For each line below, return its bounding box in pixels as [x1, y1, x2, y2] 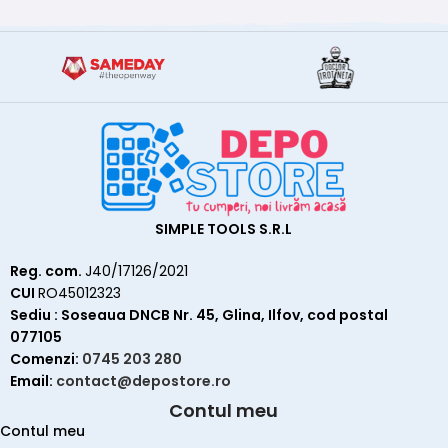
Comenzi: [10, 348, 82, 369]
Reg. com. [10, 260, 85, 281]
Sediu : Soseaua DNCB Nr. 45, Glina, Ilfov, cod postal [10, 304, 388, 325]
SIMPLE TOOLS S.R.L [155, 218, 293, 239]
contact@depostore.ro [56, 370, 231, 391]
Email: [10, 370, 56, 391]
